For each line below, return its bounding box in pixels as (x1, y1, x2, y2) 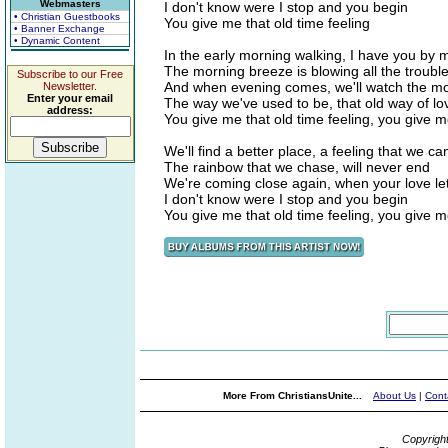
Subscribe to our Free (17, 68, 123, 80)
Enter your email (27, 92, 113, 104)
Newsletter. (43, 80, 97, 92)
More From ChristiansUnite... (223, 390, 365, 401)
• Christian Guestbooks (14, 11, 120, 22)
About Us (373, 390, 416, 401)
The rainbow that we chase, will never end (164, 159, 430, 175)
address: (47, 104, 93, 116)
